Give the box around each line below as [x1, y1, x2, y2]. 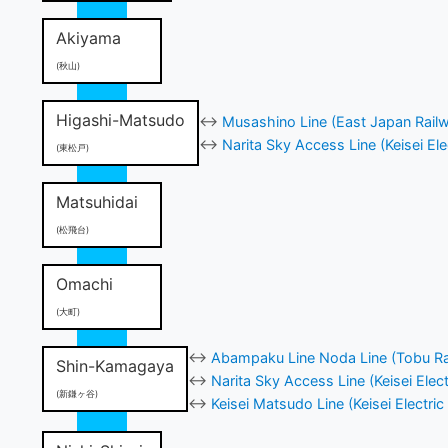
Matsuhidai [56, 191, 138, 212]
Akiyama [56, 27, 121, 48]
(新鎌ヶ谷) [56, 387, 98, 399]
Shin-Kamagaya [56, 355, 174, 376]
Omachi [56, 273, 113, 294]
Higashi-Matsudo [56, 109, 185, 130]
